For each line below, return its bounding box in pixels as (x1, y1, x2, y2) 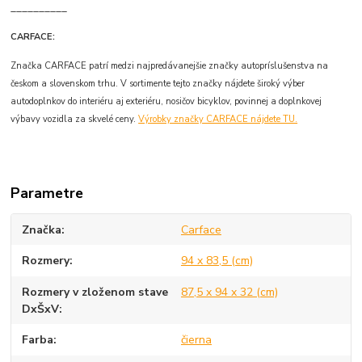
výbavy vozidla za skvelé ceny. (11, 112, 139, 125)
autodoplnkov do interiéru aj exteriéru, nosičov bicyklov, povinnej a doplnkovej (11, 95, 322, 107)
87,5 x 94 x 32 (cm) (180, 284, 278, 300)
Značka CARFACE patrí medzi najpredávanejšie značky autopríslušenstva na (11, 59, 329, 72)
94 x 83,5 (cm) (180, 253, 253, 269)
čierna (180, 332, 212, 348)
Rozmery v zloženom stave (22, 284, 169, 300)
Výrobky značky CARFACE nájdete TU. (138, 112, 298, 125)
